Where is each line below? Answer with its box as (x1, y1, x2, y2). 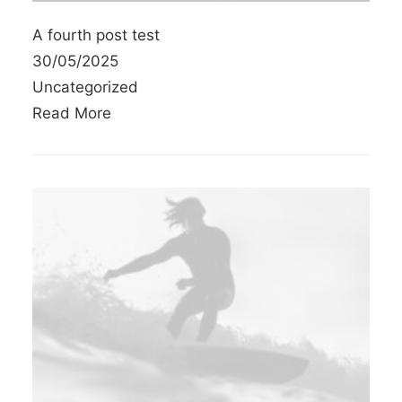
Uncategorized (32, 77, 138, 96)
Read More (32, 103, 111, 122)
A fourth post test (32, 25, 160, 44)
